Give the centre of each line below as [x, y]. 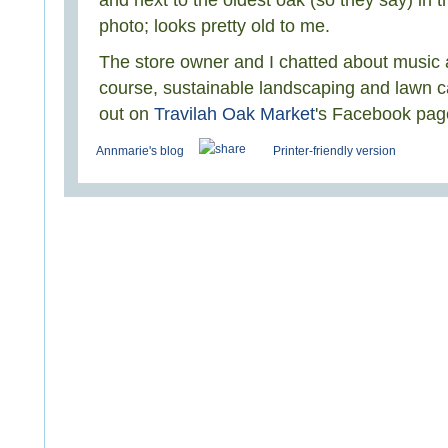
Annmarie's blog [140, 151]
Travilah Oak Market [234, 114]
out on [126, 114]
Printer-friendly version [334, 151]
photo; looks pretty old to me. [214, 26]
